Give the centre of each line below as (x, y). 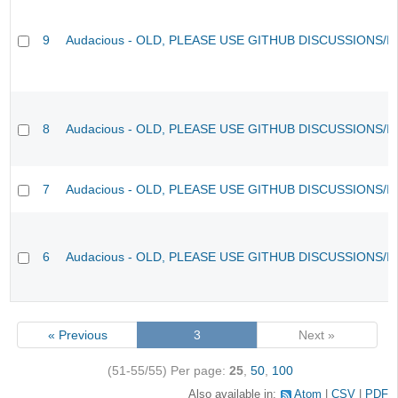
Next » (317, 334)
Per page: (199, 370)
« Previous (77, 334)
